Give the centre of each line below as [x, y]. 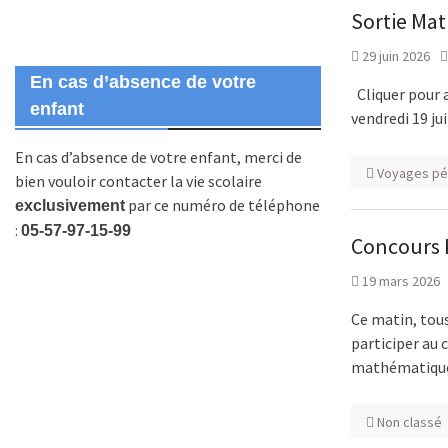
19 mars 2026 [401, 281]
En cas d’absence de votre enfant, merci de [158, 157]
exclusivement [70, 205]
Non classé [409, 422]
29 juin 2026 [396, 56]
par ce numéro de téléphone [222, 205]
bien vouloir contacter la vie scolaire [138, 181]
